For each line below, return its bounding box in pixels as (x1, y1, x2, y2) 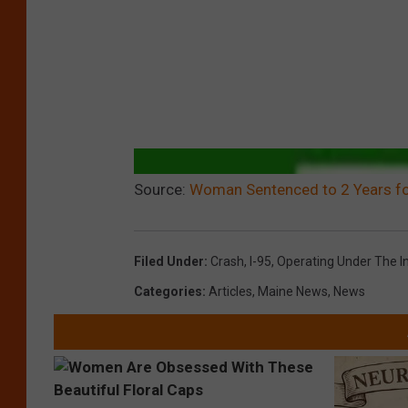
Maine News (258, 284, 328, 300)
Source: (134, 180, 189, 199)
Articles (209, 284, 252, 300)
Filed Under (134, 254, 204, 270)
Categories (134, 284, 202, 300)
